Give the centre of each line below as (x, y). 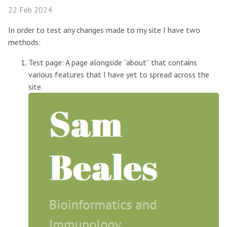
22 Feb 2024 (30, 10)
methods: (24, 42)
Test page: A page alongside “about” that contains (113, 62)
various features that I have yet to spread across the (119, 74)
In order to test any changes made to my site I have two (104, 30)
